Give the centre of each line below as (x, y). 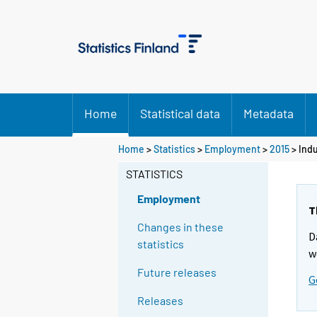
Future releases (177, 272)
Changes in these (181, 227)
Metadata (269, 113)
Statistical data (180, 113)
